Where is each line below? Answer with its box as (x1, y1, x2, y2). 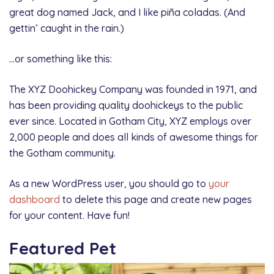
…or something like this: (9, 52, 112, 65)
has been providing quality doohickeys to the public (9, 98, 243, 111)
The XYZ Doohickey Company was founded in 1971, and (9, 83, 257, 95)
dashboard (9, 193, 60, 206)
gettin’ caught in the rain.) (9, 21, 124, 34)
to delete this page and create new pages (60, 193, 252, 206)
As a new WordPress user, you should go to (9, 177, 209, 190)
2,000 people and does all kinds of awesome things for (9, 130, 258, 143)
